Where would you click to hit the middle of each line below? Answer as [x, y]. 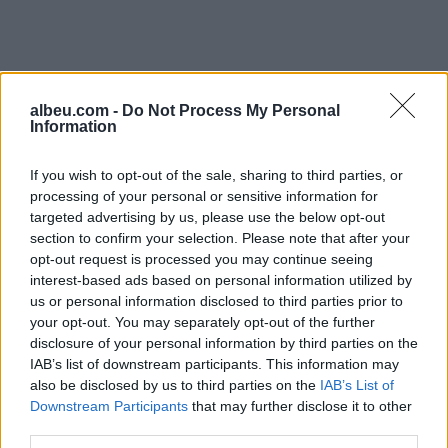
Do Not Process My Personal [231, 110]
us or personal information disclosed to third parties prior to [216, 301]
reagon [285, 304]
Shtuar [46, 271]
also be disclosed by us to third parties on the [175, 385]
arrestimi [107, 304]
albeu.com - [76, 110]
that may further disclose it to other [300, 406]
